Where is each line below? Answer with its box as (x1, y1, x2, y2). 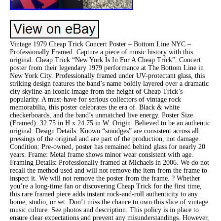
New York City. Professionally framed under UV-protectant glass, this (10, 72, 205, 79)
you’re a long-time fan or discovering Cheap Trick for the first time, (10, 182, 202, 190)
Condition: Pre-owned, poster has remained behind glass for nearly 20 (10, 143, 205, 150)
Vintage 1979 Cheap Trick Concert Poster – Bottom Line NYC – (10, 40, 191, 48)
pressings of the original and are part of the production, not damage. (10, 135, 200, 143)
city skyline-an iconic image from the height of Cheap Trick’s (10, 87, 183, 95)
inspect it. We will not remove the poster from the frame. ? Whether (10, 174, 200, 182)
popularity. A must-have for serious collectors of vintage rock (10, 95, 181, 103)
